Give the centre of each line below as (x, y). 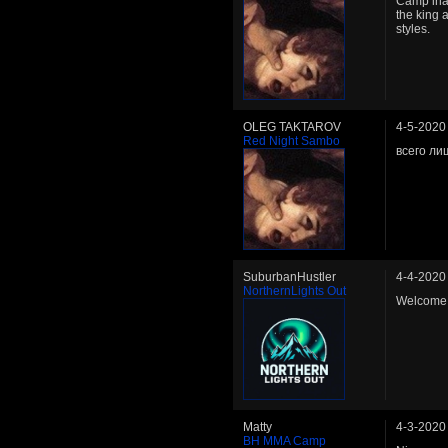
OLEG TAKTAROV (292, 127)
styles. (413, 29)
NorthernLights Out (294, 291)
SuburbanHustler (289, 277)
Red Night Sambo (291, 141)
